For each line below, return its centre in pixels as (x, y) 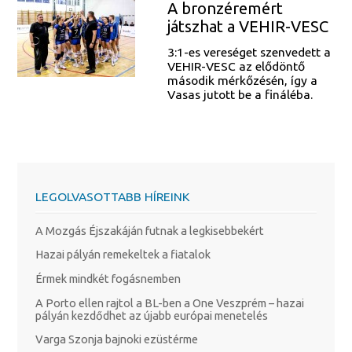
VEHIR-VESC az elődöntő (236, 66)
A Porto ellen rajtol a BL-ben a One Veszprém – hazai (169, 302)
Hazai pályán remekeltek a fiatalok (123, 255)
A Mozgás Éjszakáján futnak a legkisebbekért (149, 230)
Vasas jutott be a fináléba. (240, 95)
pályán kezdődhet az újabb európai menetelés (151, 315)
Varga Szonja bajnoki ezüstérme (116, 339)
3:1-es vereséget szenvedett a (249, 52)
